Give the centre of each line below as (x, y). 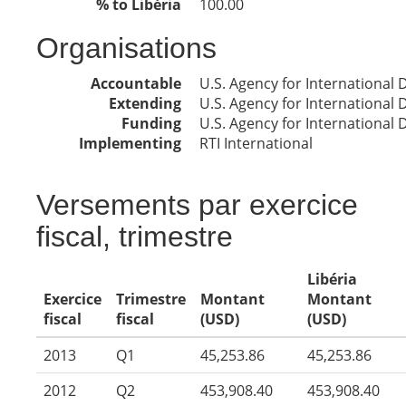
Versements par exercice (197, 205)
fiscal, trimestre (135, 237)
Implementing (130, 143)
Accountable (136, 83)
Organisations (126, 48)
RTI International (256, 143)
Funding (151, 123)
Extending (145, 103)
